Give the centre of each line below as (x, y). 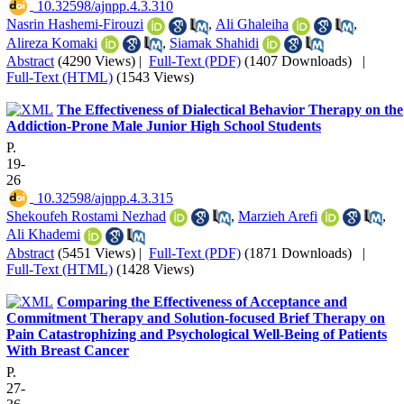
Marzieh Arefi (278, 216)
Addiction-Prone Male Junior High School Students (164, 125)
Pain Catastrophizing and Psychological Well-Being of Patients (197, 334)
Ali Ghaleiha (252, 24)
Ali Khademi (43, 234)
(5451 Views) (96, 252)
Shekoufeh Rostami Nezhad (86, 216)
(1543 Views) (155, 77)
